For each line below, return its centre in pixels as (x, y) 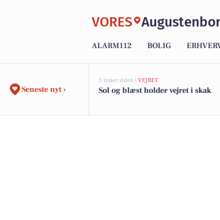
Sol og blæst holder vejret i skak (155, 90)
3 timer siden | (118, 80)
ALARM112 (112, 46)
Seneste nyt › (44, 89)
